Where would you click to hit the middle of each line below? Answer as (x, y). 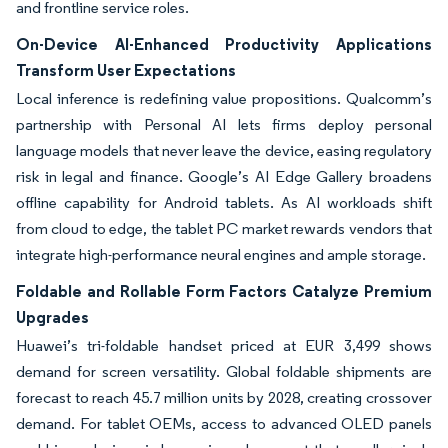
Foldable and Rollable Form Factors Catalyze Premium (224, 291)
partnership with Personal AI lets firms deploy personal (224, 124)
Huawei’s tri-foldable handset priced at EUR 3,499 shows (224, 345)
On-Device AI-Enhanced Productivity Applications (224, 44)
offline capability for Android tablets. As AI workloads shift (224, 202)
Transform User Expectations (126, 70)
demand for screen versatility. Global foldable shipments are (224, 371)
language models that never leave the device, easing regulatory (224, 150)
